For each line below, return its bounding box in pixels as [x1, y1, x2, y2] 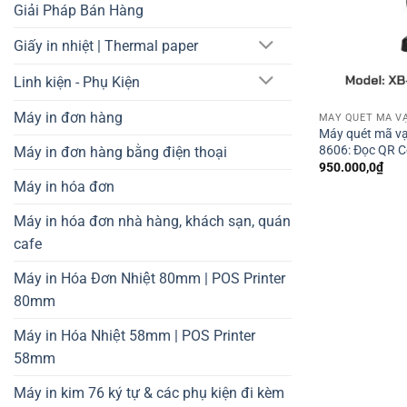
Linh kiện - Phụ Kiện [14, 73, 140, 91]
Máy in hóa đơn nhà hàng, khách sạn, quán [14, 212, 291, 230]
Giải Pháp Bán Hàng [14, 2, 144, 20]
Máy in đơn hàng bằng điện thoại [14, 143, 227, 161]
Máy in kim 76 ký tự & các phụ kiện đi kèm [14, 383, 284, 402]
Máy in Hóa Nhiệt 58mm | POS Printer [14, 326, 255, 344]
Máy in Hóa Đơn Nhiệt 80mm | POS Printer [14, 269, 285, 287]
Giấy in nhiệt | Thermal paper [14, 37, 198, 55]
